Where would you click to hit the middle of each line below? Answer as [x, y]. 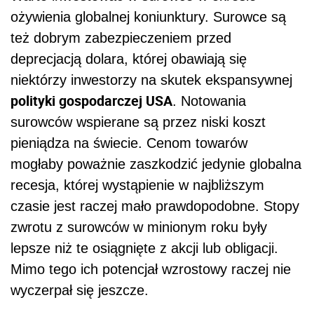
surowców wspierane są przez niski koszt [138, 122]
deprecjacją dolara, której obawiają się [129, 59]
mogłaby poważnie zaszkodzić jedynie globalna [156, 164]
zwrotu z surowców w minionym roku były [139, 227]
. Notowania [209, 101]
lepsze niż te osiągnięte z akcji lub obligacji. [144, 248]
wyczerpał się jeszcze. [80, 290]
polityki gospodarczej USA [91, 100]
